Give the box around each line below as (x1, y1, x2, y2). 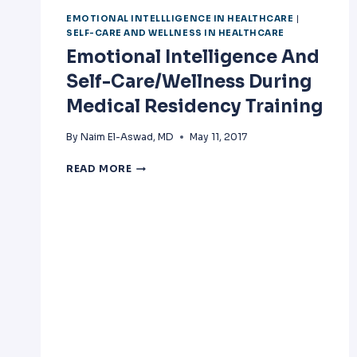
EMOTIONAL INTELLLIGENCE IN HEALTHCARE (66, 14, 294, 24)
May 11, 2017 (190, 131, 248, 143)
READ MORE (66, 163, 132, 175)
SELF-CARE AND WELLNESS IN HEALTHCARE (66, 28, 284, 38)
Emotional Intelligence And (66, 46, 320, 69)
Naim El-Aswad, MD (80, 131, 175, 143)
